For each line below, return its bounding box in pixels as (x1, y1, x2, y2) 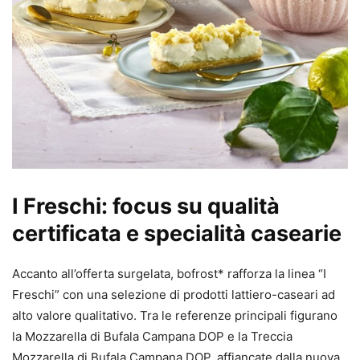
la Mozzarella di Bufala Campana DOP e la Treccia (12, 328, 292, 344)
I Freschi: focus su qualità (12, 192, 280, 219)
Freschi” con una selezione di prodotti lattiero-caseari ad (12, 286, 335, 302)
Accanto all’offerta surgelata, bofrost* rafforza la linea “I (12, 265, 326, 281)
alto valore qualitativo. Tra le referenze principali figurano (12, 307, 337, 323)
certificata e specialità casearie (12, 219, 342, 247)
